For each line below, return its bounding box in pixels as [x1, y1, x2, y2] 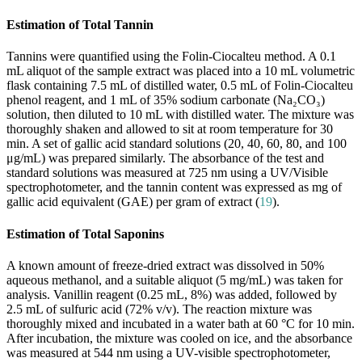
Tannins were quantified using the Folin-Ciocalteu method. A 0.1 [6, 49, 336, 64]
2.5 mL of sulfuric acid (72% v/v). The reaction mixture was [6, 302, 312, 316]
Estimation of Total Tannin [6, 18, 154, 32]
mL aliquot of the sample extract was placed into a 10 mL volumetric [6, 64, 355, 78]
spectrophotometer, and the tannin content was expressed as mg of [6, 180, 342, 195]
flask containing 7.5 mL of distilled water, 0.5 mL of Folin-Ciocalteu [6, 78, 353, 93]
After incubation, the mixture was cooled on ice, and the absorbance [6, 331, 352, 345]
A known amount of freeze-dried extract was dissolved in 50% [6, 259, 324, 272]
